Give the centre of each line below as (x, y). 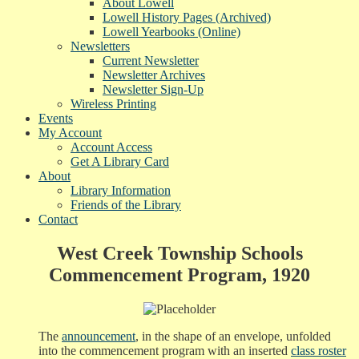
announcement (99, 336)
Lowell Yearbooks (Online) (171, 31)
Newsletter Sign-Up (153, 89)
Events (56, 118)
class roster (319, 350)
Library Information (121, 190)
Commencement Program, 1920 (179, 274)
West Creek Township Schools (179, 253)
